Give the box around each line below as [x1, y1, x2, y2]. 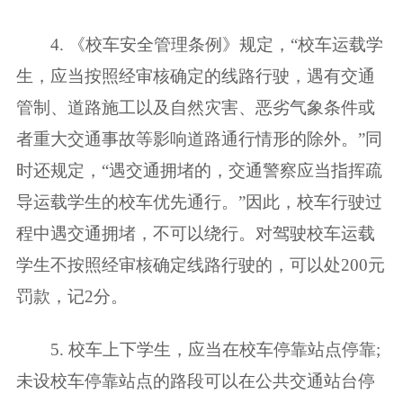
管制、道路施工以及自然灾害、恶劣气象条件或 [15, 97, 375, 117]
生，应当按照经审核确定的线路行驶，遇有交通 [15, 66, 375, 85]
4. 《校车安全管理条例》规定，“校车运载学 [15, 34, 383, 54]
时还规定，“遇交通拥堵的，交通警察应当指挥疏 [15, 160, 382, 180]
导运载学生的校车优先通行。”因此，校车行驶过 [15, 192, 382, 211]
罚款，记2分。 [15, 286, 128, 306]
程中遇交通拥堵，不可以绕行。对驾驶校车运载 [15, 223, 375, 243]
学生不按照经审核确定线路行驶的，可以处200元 [15, 255, 385, 274]
